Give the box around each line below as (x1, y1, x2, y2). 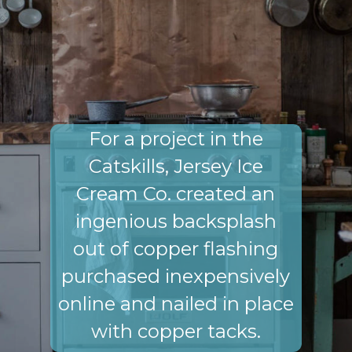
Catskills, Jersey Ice (88, 154, 263, 178)
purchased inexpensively (61, 264, 291, 288)
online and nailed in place (57, 291, 294, 315)
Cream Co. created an (76, 181, 276, 205)
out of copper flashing (73, 236, 279, 260)
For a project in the (88, 126, 263, 150)
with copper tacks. (90, 319, 261, 343)
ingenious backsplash (75, 209, 277, 233)
